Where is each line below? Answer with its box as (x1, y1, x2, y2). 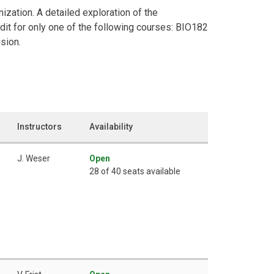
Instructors (17, 121, 62, 131)
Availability (89, 121, 133, 131)
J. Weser (17, 153, 50, 163)
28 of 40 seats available (89, 166, 180, 176)
